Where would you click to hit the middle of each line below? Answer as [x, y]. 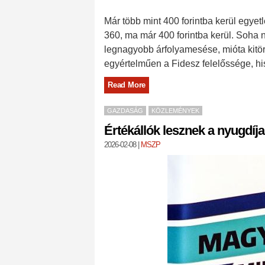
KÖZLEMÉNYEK [175, 111]
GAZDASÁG [125, 111]
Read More [127, 85]
